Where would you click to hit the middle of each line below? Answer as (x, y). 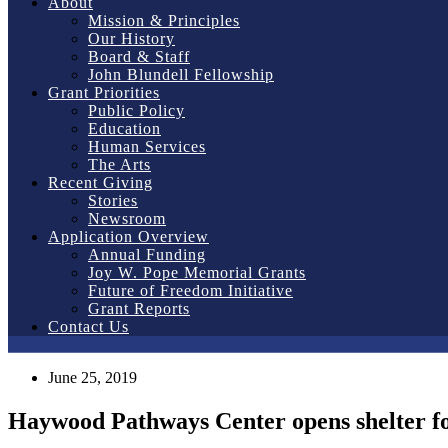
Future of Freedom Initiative (190, 290)
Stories (113, 200)
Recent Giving (100, 182)
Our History (131, 38)
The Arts (119, 164)
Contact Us (88, 326)
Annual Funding (147, 254)
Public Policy (136, 110)
